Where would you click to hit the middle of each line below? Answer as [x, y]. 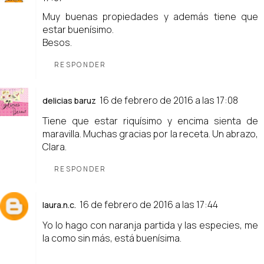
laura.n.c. [59, 204]
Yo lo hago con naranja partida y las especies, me [150, 225]
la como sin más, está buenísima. [112, 238]
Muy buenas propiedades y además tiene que [150, 16]
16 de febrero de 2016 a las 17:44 [149, 204]
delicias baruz [69, 100]
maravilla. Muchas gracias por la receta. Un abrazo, [150, 133]
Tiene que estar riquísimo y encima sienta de [150, 121]
